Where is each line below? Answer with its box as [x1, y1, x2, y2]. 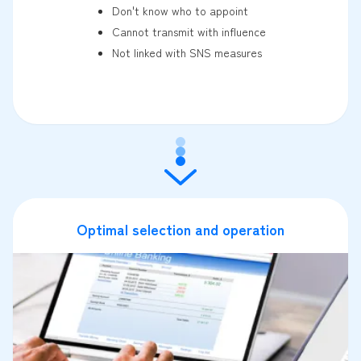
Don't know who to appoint [111, 2, 248, 19]
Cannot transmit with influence [111, 23, 266, 40]
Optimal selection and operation [77, 218, 284, 240]
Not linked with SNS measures [111, 44, 262, 61]
